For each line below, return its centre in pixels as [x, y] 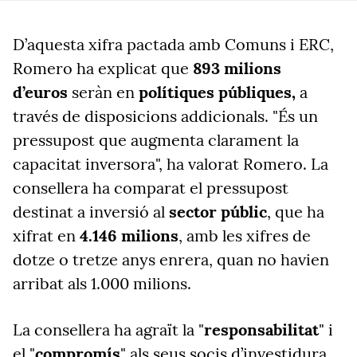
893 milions [237, 68]
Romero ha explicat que [103, 68]
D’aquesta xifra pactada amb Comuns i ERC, [173, 44]
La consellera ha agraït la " [108, 330]
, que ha [296, 212]
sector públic [218, 212]
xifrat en [46, 235]
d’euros [40, 92]
